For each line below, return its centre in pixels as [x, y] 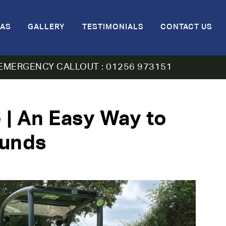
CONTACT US [186, 27]
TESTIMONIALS [113, 27]
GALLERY [46, 27]
